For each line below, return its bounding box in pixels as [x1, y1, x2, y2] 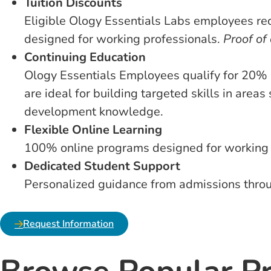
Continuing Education [24, 49, 146, 65]
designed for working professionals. [24, 31, 223, 47]
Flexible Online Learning [24, 122, 162, 138]
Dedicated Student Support [24, 158, 180, 174]
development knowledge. [24, 103, 163, 120]
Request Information [23, 217, 114, 230]
